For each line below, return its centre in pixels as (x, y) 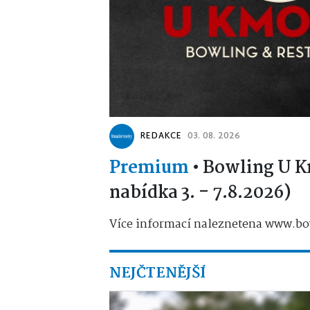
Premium (149, 168)
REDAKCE (161, 136)
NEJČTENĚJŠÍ (157, 273)
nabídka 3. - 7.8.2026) (200, 193)
